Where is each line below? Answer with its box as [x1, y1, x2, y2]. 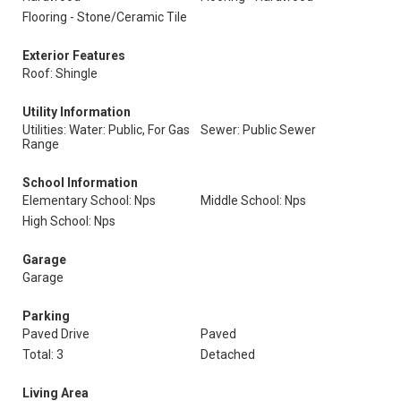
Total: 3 [22, 347, 64, 362]
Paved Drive [22, 327, 90, 341]
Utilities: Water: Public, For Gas [22, 123, 190, 137]
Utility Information [22, 105, 131, 119]
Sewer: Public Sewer [200, 123, 316, 137]
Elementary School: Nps [22, 193, 156, 208]
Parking [22, 309, 70, 323]
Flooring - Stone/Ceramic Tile [22, 10, 187, 24]
